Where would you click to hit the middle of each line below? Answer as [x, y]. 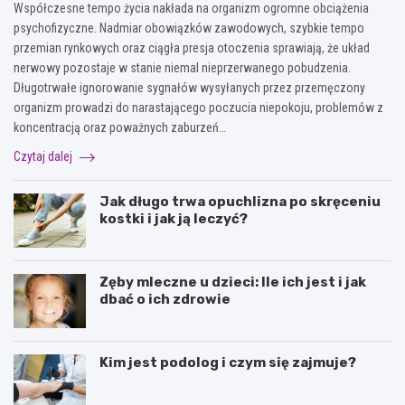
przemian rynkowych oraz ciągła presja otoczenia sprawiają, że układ [192, 47]
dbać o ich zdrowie [165, 299]
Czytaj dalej [44, 156]
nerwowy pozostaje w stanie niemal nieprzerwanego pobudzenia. [182, 67]
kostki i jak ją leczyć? [174, 218]
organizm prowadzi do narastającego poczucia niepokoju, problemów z [198, 107]
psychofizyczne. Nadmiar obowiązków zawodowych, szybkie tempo [189, 28]
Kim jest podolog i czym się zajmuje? [228, 362]
